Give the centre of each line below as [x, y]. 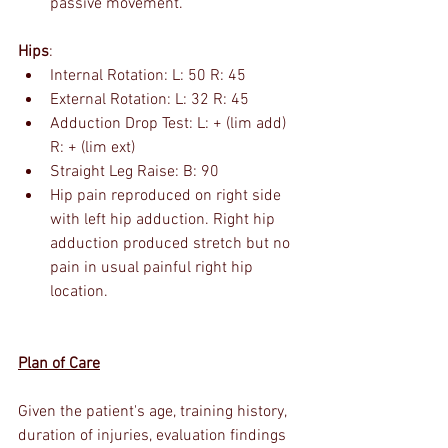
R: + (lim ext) [92, 148]
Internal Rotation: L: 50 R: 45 [148, 76]
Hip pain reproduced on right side [167, 196]
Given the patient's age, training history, [154, 412]
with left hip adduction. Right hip [164, 220]
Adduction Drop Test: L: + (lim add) [170, 124]
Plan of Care [59, 364]
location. [79, 292]
